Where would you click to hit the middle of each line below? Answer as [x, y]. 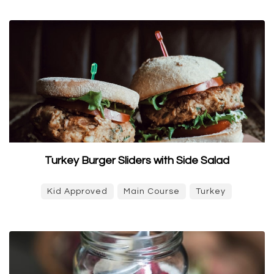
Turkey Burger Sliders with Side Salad [137, 160]
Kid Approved [77, 191]
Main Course [152, 191]
